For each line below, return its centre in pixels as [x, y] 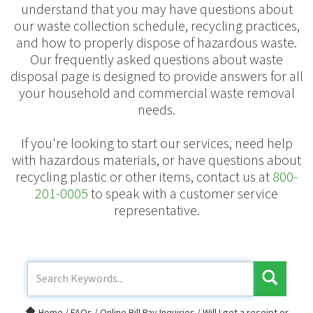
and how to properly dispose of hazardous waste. [156, 43]
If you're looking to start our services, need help [156, 144]
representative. [156, 211]
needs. [156, 110]
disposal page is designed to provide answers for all [156, 77]
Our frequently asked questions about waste [156, 60]
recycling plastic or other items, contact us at [144, 177]
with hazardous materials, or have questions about [156, 160]
